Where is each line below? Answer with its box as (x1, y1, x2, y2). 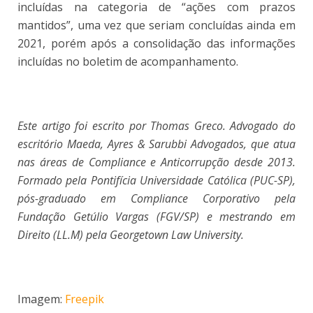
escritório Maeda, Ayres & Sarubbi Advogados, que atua (17, 136, 296, 152)
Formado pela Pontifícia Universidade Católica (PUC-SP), (17, 172, 296, 188)
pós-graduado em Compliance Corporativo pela (17, 190, 296, 206)
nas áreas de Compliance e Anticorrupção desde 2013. (17, 154, 296, 170)
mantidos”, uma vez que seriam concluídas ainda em (17, 17, 296, 33)
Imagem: (17, 291, 65, 307)
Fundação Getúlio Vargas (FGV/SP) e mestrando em (17, 208, 296, 224)
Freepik (65, 291, 104, 307)
